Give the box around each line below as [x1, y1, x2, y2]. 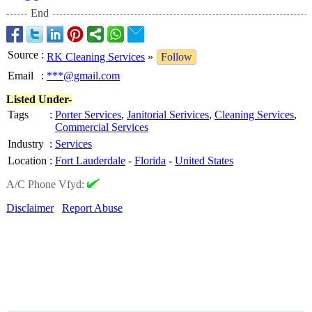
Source [8, 49, 38, 61]
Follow [161, 51, 192, 63]
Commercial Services [55, 121, 148, 133]
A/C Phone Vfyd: [6, 178, 87, 190]
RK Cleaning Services [47, 51, 145, 63]
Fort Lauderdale [55, 155, 125, 166]
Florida [134, 155, 166, 166]
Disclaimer [6, 202, 54, 214]
